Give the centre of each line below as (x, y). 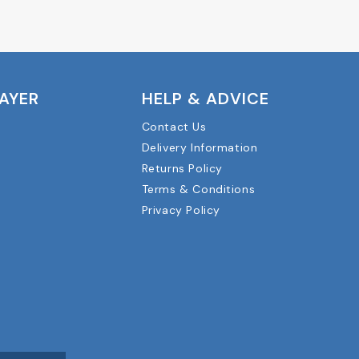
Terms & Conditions (198, 190)
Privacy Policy (181, 210)
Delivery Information (200, 148)
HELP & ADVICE (205, 99)
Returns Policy (182, 169)
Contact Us (174, 127)
